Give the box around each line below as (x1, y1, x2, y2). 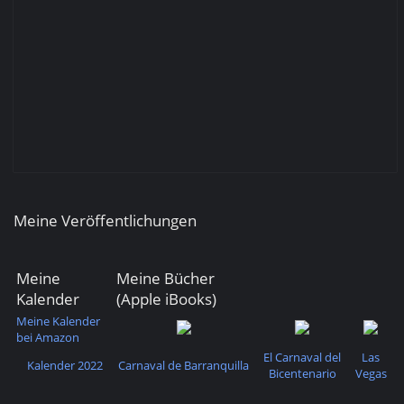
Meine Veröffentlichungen (14, 210, 197, 231)
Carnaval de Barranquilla (118, 357, 249, 373)
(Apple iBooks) (116, 289, 216, 309)
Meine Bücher (116, 268, 215, 289)
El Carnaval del (263, 349, 341, 365)
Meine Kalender (16, 313, 100, 329)
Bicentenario (268, 365, 336, 381)
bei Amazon (16, 329, 79, 345)
